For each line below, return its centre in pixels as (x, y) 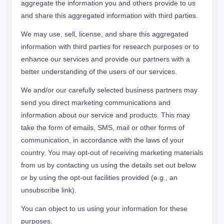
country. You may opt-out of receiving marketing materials (112, 152)
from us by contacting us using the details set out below (108, 165)
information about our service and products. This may (105, 115)
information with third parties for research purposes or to (110, 46)
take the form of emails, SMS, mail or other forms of (103, 127)
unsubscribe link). (49, 190)
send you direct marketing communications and (96, 102)
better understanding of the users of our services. (99, 71)
